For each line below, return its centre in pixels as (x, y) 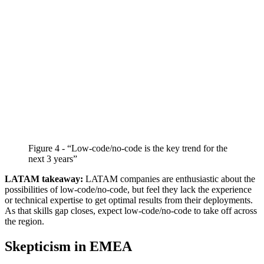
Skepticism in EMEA (68, 247)
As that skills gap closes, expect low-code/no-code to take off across (131, 211)
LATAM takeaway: (45, 179)
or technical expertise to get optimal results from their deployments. (129, 200)
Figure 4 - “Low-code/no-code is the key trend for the (128, 148)
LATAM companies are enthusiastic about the (170, 179)
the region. (24, 222)
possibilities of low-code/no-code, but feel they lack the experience (128, 190)
